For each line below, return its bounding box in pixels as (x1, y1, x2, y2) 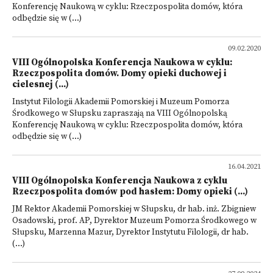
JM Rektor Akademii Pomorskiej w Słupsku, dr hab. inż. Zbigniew (12, 204, 256, 214)
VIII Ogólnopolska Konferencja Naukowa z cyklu (12, 175, 227, 186)
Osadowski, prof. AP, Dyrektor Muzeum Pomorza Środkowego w (12, 216, 257, 226)
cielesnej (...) (12, 79, 69, 90)
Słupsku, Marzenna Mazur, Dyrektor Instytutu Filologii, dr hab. (12, 227, 249, 238)
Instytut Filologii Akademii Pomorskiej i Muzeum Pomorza (12, 97, 229, 107)
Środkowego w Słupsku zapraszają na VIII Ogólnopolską (12, 108, 227, 119)
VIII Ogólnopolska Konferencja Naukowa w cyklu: (12, 57, 232, 68)
